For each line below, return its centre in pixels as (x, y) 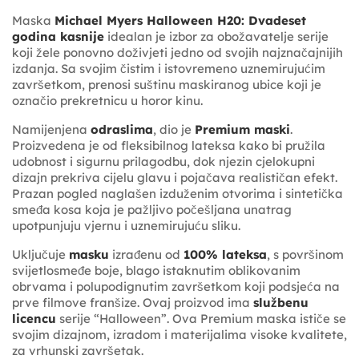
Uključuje (40, 254)
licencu (34, 318)
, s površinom (305, 254)
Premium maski (242, 129)
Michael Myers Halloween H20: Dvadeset (180, 20)
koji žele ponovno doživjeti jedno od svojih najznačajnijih (177, 52)
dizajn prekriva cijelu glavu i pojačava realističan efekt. (175, 177)
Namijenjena (51, 129)
